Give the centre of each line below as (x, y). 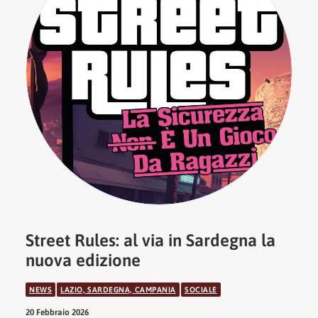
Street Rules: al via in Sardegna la (150, 240)
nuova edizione (83, 260)
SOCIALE (201, 290)
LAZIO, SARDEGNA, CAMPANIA (118, 290)
